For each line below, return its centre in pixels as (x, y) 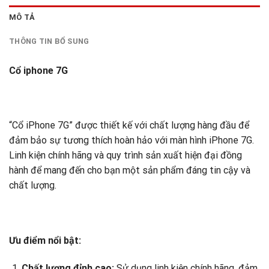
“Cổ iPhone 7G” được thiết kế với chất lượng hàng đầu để (129, 125)
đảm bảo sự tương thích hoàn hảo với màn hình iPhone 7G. (131, 141)
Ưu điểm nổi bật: (45, 240)
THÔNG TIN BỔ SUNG (49, 41)
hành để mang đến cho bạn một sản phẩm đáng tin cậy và (130, 171)
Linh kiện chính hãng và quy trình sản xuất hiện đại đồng (125, 156)
